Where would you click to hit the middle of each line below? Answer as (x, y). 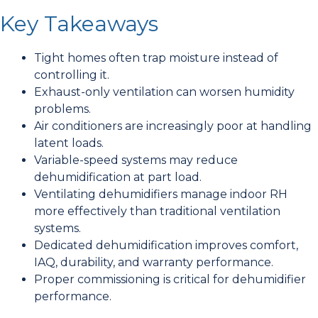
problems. (62, 109)
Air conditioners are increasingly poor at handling (173, 126)
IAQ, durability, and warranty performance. (154, 262)
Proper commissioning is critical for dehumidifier (170, 279)
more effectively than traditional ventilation (157, 211)
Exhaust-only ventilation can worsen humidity (164, 92)
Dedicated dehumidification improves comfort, (166, 245)
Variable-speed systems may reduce (136, 160)
